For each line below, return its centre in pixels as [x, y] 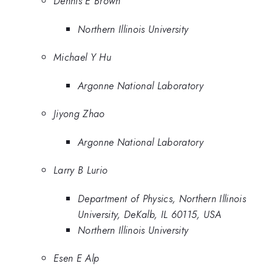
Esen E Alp [76, 258]
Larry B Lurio [81, 170]
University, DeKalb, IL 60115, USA [150, 214]
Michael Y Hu [82, 57]
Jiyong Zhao [79, 114]
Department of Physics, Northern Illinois [162, 198]
